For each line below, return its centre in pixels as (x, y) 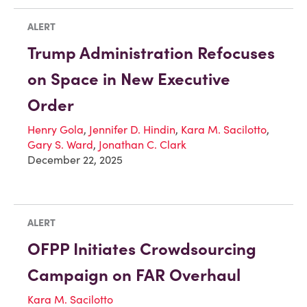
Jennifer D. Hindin (132, 130)
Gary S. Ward (60, 145)
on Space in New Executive (129, 79)
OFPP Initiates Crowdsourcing (142, 249)
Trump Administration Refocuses (151, 53)
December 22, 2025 (75, 160)
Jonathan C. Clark (143, 145)
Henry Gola (56, 130)
